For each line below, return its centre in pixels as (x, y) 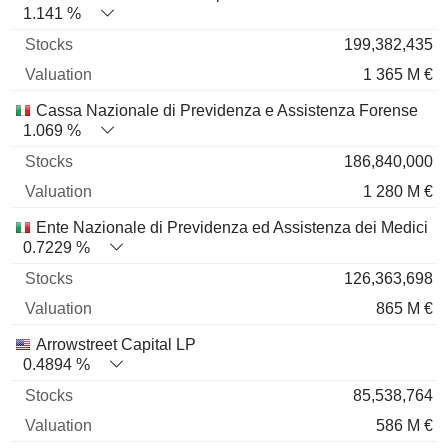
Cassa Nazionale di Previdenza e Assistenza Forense (227, 110)
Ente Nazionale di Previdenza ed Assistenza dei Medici (232, 227)
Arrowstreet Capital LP (116, 344)
